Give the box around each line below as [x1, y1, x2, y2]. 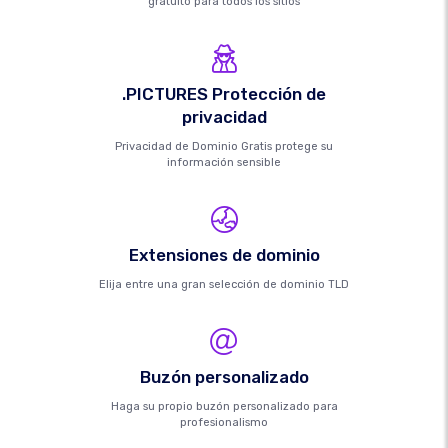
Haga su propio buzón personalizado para [110, 400, 338, 414]
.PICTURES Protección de [122, 84, 326, 105]
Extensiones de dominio [128, 245, 320, 266]
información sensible [167, 156, 281, 170]
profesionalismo [180, 416, 268, 430]
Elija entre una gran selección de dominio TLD [99, 278, 349, 292]
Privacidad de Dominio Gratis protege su [115, 140, 333, 154]
